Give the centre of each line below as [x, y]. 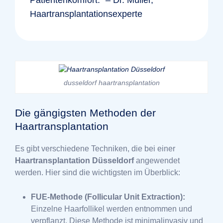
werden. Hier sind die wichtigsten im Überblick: [98, 172]
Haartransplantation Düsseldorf [74, 160]
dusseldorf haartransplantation [111, 82]
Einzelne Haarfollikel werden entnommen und [111, 209]
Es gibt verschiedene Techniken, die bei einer [95, 148]
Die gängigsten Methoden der [85, 112]
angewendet [157, 160]
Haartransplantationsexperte [86, 14]
